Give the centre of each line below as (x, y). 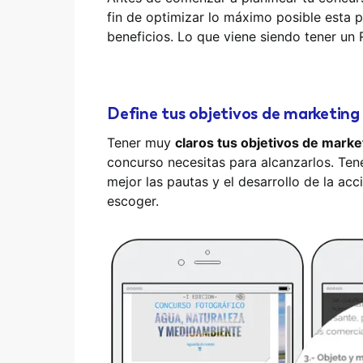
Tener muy (141, 143)
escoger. (133, 201)
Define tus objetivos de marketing (233, 113)
